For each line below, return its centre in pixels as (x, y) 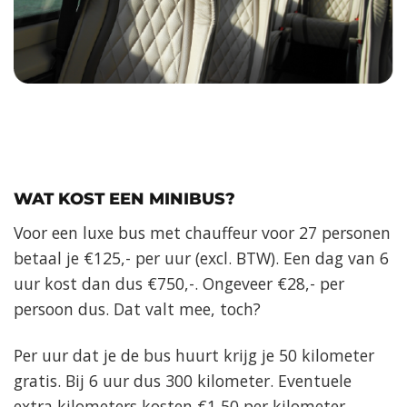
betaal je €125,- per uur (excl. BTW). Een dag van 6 (201, 258)
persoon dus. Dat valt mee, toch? (137, 309)
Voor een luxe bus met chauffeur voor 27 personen (202, 233)
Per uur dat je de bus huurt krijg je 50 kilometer (194, 356)
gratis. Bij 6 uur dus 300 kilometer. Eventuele (183, 381)
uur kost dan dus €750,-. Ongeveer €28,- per (179, 284)
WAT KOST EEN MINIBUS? (124, 199)
